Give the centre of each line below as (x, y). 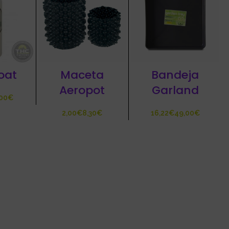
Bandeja (175, 75)
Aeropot (82, 90)
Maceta (82, 75)
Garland (175, 90)
